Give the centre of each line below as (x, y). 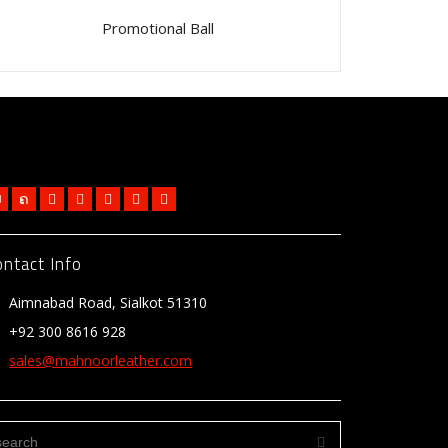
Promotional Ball (157, 27)
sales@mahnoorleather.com (101, 360)
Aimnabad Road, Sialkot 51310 (108, 302)
